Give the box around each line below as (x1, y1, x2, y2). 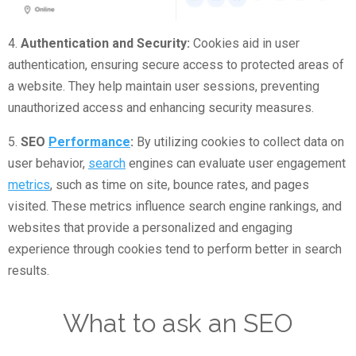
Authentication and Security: (21, 36, 190, 52)
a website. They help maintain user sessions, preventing (8, 79, 319, 95)
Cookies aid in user (190, 36, 300, 52)
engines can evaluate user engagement (126, 156, 346, 172)
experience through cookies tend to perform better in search (8, 242, 342, 257)
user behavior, (8, 156, 88, 172)
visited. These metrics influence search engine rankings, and (8, 199, 342, 215)
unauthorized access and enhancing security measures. (8, 100, 314, 116)
